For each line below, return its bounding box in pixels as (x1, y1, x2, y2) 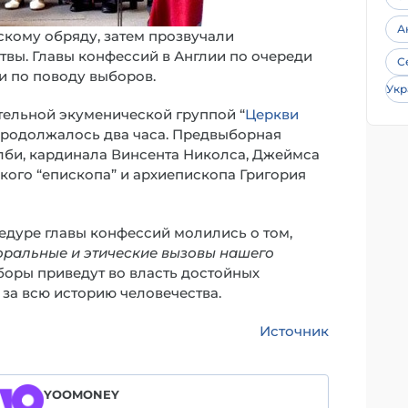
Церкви (245, 106, 299, 123)
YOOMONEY (44, 387, 119, 402)
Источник (260, 322, 329, 340)
